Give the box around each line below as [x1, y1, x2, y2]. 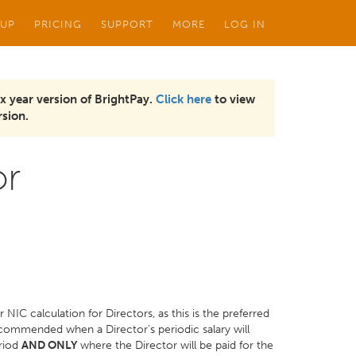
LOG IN [224, 17, 265, 30]
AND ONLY [21, 339, 77, 352]
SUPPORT [101, 17, 153, 30]
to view [211, 92, 255, 106]
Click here [156, 92, 211, 106]
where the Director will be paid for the [77, 339, 273, 352]
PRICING [34, 17, 82, 30]
